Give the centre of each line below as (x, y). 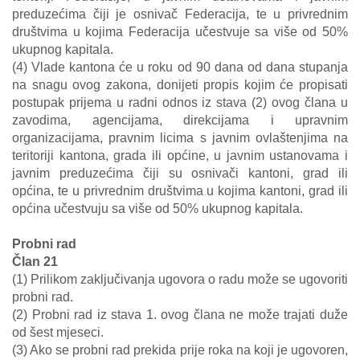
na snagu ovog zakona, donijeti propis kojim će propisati (180, 85)
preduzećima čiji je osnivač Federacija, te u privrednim (180, 14)
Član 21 (35, 262)
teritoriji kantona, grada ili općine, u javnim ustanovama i (180, 155)
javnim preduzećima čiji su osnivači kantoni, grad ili (180, 173)
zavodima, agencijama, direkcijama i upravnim (180, 120)
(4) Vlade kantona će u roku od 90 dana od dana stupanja (180, 67)
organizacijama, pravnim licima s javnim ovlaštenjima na (180, 138)
